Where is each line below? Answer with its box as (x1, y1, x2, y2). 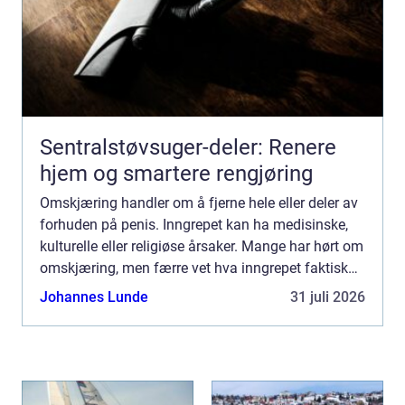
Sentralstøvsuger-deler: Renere (40, 134, 336, 160)
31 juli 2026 (290, 287, 365, 306)
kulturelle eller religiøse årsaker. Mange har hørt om (40, 237, 363, 255)
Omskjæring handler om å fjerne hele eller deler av (40, 193, 358, 212)
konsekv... (40, 302, 102, 320)
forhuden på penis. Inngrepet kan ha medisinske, (40, 215, 348, 233)
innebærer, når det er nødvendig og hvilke (40, 280, 300, 298)
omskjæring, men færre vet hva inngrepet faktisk (40, 259, 348, 277)
